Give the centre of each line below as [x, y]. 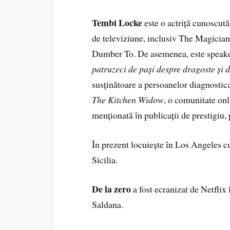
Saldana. [108, 204]
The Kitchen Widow [128, 100]
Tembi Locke [117, 23]
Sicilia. [105, 160]
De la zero [112, 189]
